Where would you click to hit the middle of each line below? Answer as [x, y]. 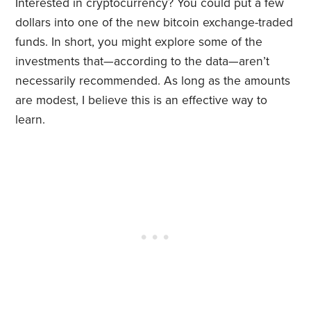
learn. [31, 120]
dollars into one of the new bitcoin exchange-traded [154, 23]
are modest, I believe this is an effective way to [142, 101]
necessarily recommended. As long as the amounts [153, 81]
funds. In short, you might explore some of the [139, 42]
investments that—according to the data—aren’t [143, 62]
